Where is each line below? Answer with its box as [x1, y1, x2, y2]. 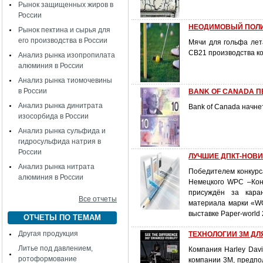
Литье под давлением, [18, 244, 93, 252]
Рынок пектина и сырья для [18, 26, 110, 34]
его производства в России [18, 36, 107, 45]
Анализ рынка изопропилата [18, 51, 115, 59]
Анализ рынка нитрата [18, 163, 95, 171]
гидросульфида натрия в [18, 137, 101, 146]
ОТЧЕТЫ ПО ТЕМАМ [23, 213, 101, 222]
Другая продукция [18, 230, 78, 238]
